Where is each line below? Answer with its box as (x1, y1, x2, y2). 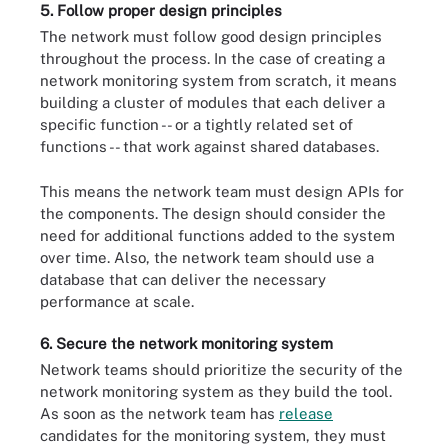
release (279, 405, 333, 422)
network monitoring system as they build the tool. (40, 383, 392, 400)
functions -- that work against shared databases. (40, 138, 379, 155)
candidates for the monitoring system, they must (40, 427, 386, 444)
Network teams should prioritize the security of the (40, 361, 403, 378)
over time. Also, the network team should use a (40, 248, 374, 266)
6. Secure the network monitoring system (40, 335, 333, 352)
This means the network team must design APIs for (40, 182, 404, 200)
